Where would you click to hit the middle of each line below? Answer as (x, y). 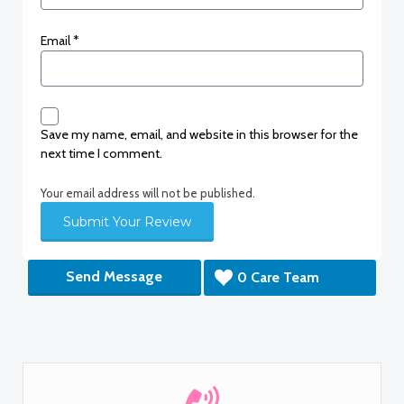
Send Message (115, 277)
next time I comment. (101, 154)
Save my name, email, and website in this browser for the (199, 135)
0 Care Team (278, 278)
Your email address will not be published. (148, 193)
